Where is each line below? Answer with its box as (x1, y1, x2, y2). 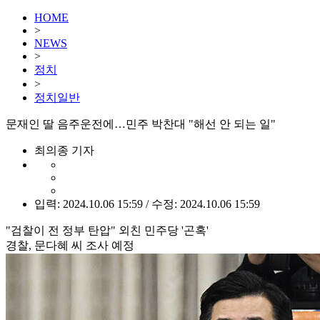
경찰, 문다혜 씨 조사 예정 (6, 239, 134, 251)
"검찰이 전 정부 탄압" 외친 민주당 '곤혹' (6, 224, 209, 236)
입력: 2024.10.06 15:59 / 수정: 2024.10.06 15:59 (34, 198, 260, 210)
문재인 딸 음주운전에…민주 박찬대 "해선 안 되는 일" (6, 118, 276, 130)
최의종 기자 (34, 144, 94, 156)
